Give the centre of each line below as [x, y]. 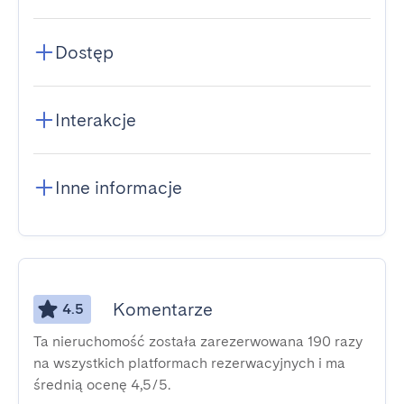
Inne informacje [119, 188]
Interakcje [96, 120]
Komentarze [163, 309]
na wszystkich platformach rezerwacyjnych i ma [189, 363]
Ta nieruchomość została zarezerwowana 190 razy [198, 341]
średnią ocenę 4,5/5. [102, 385]
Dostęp [84, 52]
